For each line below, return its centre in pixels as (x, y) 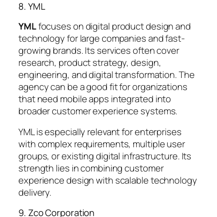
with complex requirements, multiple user (102, 144)
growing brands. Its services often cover (99, 50)
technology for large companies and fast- (102, 38)
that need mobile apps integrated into (95, 99)
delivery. (35, 193)
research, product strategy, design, (90, 62)
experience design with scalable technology (108, 180)
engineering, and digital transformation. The (107, 74)
